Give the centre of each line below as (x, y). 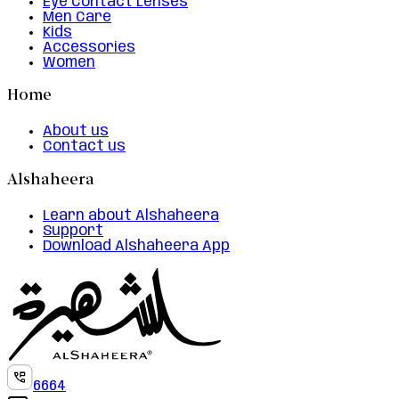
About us (76, 132)
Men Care (77, 17)
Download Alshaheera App (136, 246)
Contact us (84, 147)
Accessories (89, 47)
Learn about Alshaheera (131, 216)
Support (73, 231)
